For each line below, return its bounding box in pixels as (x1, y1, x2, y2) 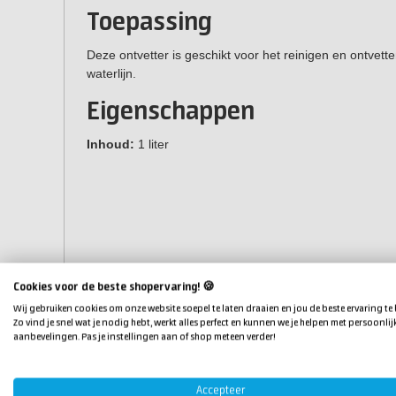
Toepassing (87, 8, 212, 37)
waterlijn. (87, 65, 136, 80)
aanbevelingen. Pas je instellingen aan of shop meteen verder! (13, 331, 276, 342)
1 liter (134, 136, 169, 151)
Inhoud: (87, 136, 134, 151)
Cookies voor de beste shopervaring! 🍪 (13, 281, 215, 293)
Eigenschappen (87, 97, 255, 126)
